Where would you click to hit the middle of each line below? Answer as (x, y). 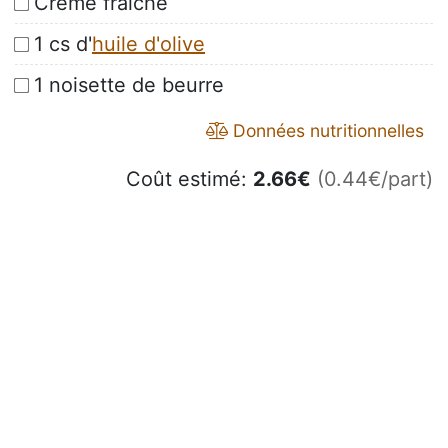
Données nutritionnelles (326, 131)
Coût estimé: (189, 179)
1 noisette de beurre (129, 85)
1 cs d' (63, 44)
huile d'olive (148, 44)
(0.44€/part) (375, 179)
